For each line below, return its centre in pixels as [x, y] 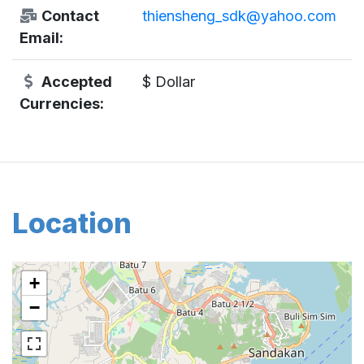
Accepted [75, 81]
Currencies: [62, 103]
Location [72, 223]
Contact [68, 15]
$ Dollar [168, 81]
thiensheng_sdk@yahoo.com [239, 15]
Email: [41, 37]
